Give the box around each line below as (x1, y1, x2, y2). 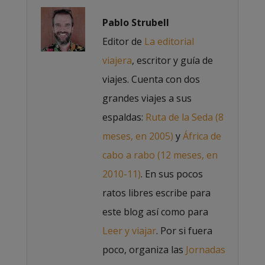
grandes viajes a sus (102, 91, 192, 105)
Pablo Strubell (102, 15, 169, 29)
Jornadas (185, 243, 225, 256)
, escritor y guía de (131, 53, 213, 67)
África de (182, 129, 221, 143)
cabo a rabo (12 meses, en (102, 148, 218, 161)
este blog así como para (102, 205, 208, 218)
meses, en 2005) (102, 129, 173, 143)
